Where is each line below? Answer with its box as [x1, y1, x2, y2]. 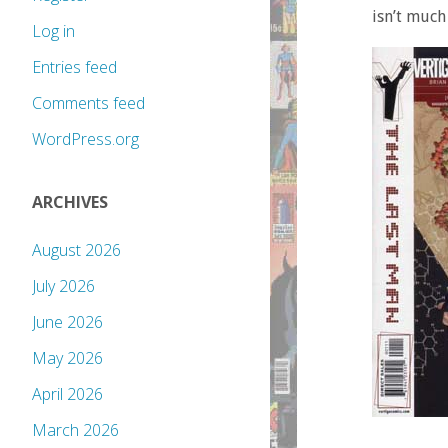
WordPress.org [32, 128, 139, 151]
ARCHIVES [32, 191, 108, 214]
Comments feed [32, 92, 145, 115]
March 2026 [32, 419, 119, 442]
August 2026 [32, 239, 121, 262]
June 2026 [32, 311, 103, 334]
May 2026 [32, 347, 103, 370]
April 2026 [32, 383, 103, 406]
